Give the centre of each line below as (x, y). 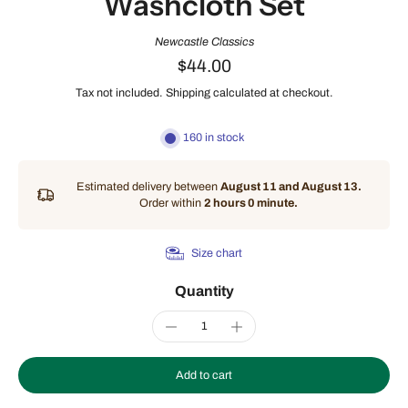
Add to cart (204, 375)
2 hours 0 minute (249, 203)
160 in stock (213, 138)
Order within (172, 203)
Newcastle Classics (204, 42)
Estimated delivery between (148, 187)
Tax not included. (119, 93)
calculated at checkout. (273, 93)
